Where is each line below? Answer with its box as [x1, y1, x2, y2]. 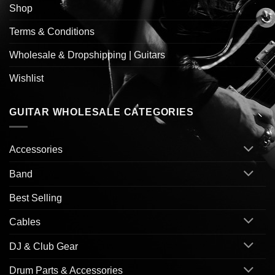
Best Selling [9, 192, 62, 203]
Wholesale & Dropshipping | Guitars [9, 49, 165, 60]
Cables [9, 216, 41, 227]
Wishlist [9, 72, 44, 83]
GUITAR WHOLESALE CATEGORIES [9, 106, 194, 117]
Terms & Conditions [9, 26, 95, 37]
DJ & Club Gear [9, 241, 78, 252]
